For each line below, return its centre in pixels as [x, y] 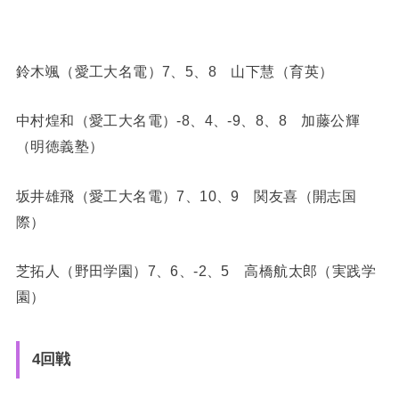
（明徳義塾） [60, 147]
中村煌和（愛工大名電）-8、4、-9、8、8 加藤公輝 [188, 121]
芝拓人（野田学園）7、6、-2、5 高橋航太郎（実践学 [196, 270]
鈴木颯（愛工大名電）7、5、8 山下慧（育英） [175, 71]
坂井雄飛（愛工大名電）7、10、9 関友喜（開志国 [186, 195]
